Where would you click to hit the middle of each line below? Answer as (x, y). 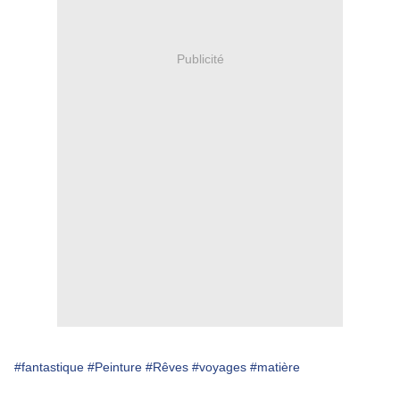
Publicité (200, 58)
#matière (275, 367)
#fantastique (49, 367)
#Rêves (167, 367)
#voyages (219, 367)
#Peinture (115, 367)
